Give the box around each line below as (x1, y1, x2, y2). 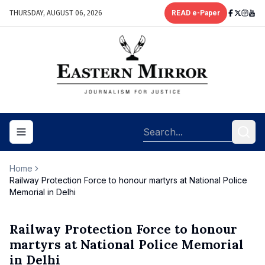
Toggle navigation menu (20, 131, 122, 142)
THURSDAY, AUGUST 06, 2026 (9, 9, 102, 17)
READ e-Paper (172, 9, 220, 17)
